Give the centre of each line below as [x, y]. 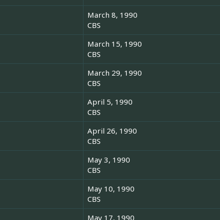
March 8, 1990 [112, 15]
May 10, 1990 [111, 189]
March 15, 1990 [115, 44]
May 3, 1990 [109, 160]
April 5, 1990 [110, 102]
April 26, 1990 [112, 131]
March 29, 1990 [115, 73]
